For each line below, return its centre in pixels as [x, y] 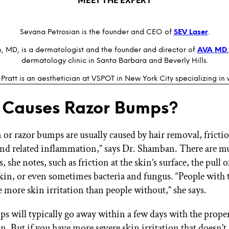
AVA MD [212, 50]
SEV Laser [191, 32]
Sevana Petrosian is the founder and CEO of [97, 32]
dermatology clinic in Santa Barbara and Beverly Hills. [114, 60]
